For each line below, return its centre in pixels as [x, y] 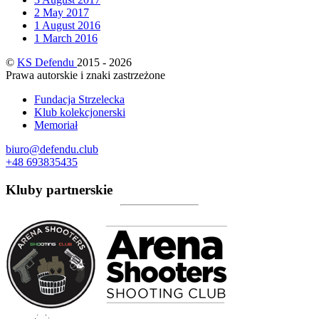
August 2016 [71, 25]
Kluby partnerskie [59, 189]
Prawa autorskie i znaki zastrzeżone [85, 75]
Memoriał [56, 125]
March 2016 [70, 38]
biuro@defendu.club [52, 149]
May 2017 [66, 12]
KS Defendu [47, 62]
